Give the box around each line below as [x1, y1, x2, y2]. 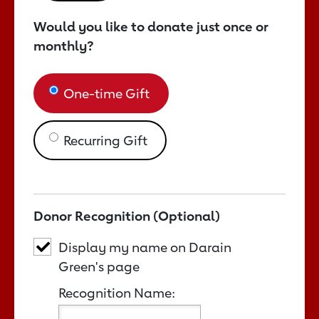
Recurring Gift [63, 132, 147, 148]
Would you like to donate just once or [33, 18, 268, 34]
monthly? [33, 37, 94, 53]
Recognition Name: [58, 284, 175, 300]
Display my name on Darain [58, 239, 231, 255]
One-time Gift [63, 85, 150, 101]
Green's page [58, 258, 140, 274]
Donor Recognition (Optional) [33, 207, 220, 224]
